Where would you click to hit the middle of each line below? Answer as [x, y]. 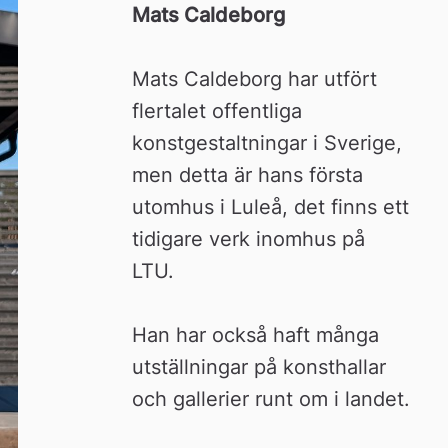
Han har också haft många [256, 334]
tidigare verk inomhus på [249, 238]
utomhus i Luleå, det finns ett [271, 206]
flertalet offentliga [217, 110]
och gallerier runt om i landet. [271, 398]
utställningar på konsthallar [259, 366]
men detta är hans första [248, 174]
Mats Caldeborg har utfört [255, 78]
